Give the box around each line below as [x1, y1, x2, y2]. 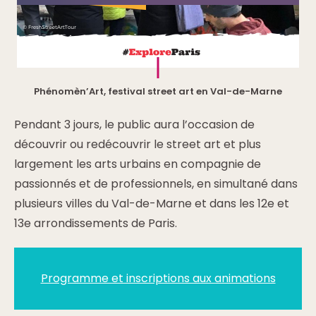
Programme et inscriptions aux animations [40, 270, 276, 286]
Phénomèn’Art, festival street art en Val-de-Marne [34, 85, 282, 98]
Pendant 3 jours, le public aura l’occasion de [14, 116, 255, 133]
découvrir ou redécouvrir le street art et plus [14, 136, 261, 152]
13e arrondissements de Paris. [14, 215, 177, 231]
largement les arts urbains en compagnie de [14, 156, 261, 172]
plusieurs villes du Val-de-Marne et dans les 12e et [14, 195, 289, 212]
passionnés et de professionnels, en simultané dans [14, 176, 298, 192]
